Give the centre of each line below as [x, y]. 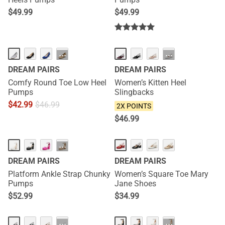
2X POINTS [134, 106]
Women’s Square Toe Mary [161, 174]
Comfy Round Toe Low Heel [57, 83]
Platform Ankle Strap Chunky [59, 174]
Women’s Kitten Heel [150, 83]
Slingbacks [134, 92]
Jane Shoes [135, 184]
